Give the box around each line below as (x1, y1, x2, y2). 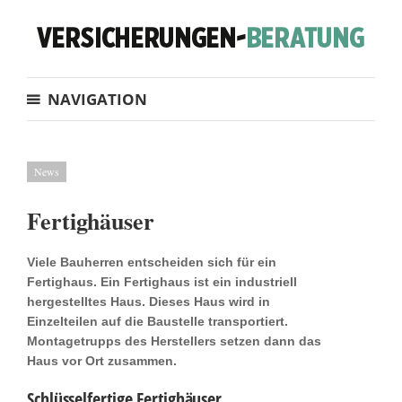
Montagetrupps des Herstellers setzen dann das (27, 334, 321, 348)
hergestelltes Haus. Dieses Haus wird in (27, 294, 270, 309)
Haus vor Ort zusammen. (27, 354, 177, 368)
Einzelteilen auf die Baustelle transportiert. (27, 314, 288, 328)
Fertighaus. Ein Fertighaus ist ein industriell (27, 275, 297, 289)
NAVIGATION (48, 89, 147, 109)
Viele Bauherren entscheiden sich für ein (27, 255, 276, 269)
